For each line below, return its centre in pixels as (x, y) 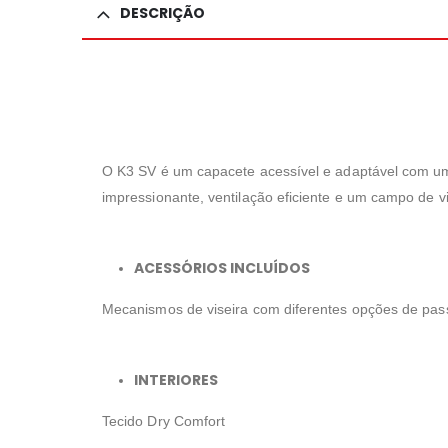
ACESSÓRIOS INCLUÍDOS (222, 268)
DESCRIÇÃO (162, 13)
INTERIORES (176, 380)
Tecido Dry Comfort (164, 421)
